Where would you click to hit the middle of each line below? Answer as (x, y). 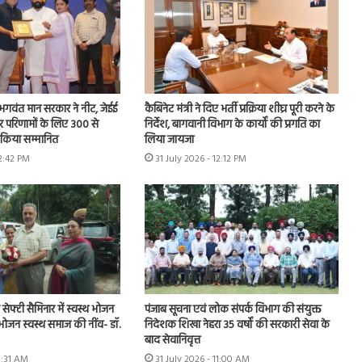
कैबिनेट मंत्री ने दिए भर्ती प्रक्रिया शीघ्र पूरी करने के (239, 110)
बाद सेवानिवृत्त (172, 340)
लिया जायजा (169, 141)
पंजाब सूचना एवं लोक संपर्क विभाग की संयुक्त (232, 309)
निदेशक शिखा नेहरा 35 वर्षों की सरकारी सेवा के (237, 325)
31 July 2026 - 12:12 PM (200, 160)
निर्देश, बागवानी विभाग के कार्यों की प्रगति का (232, 125)
